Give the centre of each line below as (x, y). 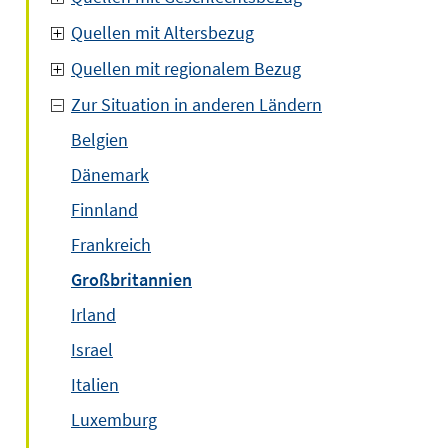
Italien (95, 384)
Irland (93, 314)
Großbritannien (131, 279)
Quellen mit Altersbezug (162, 32)
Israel (92, 349)
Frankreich (111, 244)
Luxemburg (114, 419)
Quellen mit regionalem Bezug (186, 68)
